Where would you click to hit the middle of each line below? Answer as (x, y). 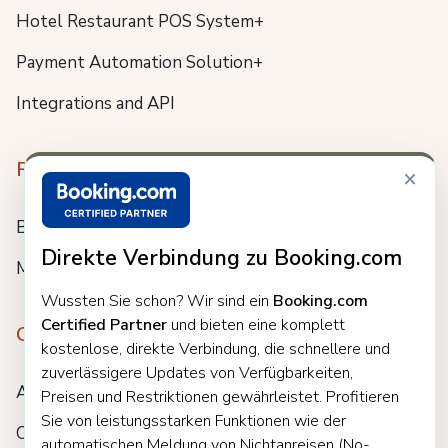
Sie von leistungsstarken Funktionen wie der (193, 421)
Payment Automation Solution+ (139, 62)
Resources (63, 169)
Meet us (47, 268)
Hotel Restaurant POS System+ (140, 21)
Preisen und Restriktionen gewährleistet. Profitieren (219, 397)
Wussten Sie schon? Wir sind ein (156, 301)
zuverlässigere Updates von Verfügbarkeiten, (196, 373)
